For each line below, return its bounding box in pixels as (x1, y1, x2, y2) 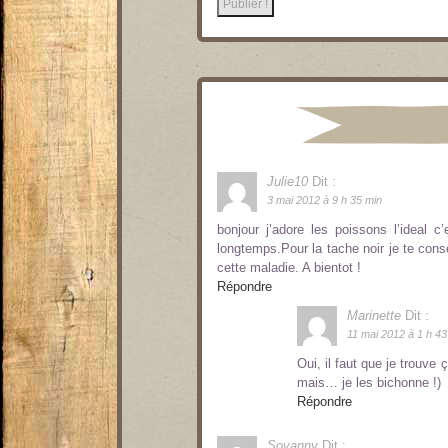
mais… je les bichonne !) (297, 375, 441, 391)
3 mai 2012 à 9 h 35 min (267, 194, 382, 207)
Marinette (347, 308, 401, 324)
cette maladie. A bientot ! (217, 260, 361, 276)
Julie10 (267, 174, 308, 190)
